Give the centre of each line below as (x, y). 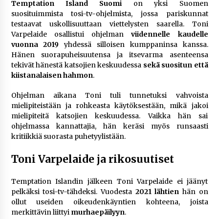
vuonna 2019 (35, 45)
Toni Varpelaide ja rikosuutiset (92, 159)
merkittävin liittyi (41, 212)
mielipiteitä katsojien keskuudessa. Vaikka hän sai (109, 116)
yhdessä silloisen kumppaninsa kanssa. (133, 45)
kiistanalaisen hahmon (52, 76)
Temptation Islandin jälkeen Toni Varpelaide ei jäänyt (109, 182)
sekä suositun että (175, 65)
